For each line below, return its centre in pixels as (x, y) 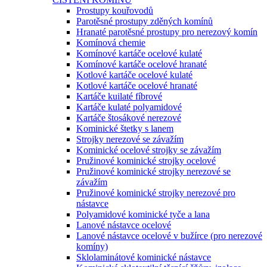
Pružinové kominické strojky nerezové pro (156, 193)
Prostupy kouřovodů (115, 10)
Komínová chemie (111, 43)
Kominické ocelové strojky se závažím (149, 150)
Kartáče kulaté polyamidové (129, 107)
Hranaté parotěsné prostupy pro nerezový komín (167, 32)
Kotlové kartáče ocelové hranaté (137, 86)
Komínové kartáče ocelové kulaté (139, 53)
